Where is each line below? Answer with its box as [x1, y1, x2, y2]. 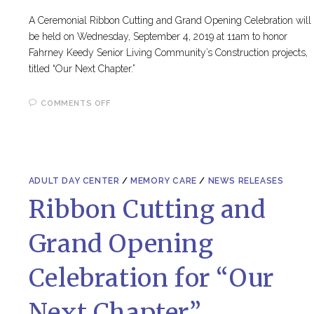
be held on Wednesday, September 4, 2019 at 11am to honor [28, 30, 287, 42]
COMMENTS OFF [41, 98, 111, 108]
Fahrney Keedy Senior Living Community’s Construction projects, [28, 46, 308, 58]
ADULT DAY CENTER [28, 176, 120, 186]
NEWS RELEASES [207, 176, 284, 186]
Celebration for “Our [28, 263, 274, 294]
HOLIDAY [109, 123, 153, 135]
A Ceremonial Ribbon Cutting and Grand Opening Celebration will [28, 14, 311, 26]
